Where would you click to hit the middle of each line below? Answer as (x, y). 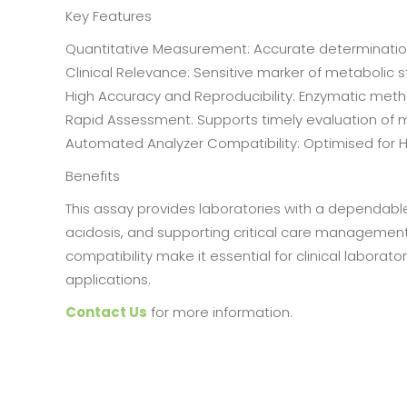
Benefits (93, 176)
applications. (108, 279)
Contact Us (106, 312)
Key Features (109, 16)
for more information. (220, 312)
